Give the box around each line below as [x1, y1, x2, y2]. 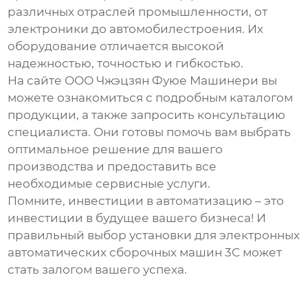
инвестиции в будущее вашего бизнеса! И [8, 211, 267, 225]
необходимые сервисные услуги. [8, 177, 211, 191]
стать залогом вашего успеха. [8, 263, 188, 277]
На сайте [8, 74, 65, 88]
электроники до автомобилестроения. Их [8, 22, 264, 36]
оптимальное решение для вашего [8, 142, 223, 157]
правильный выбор [8, 228, 130, 243]
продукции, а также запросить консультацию [8, 108, 286, 122]
